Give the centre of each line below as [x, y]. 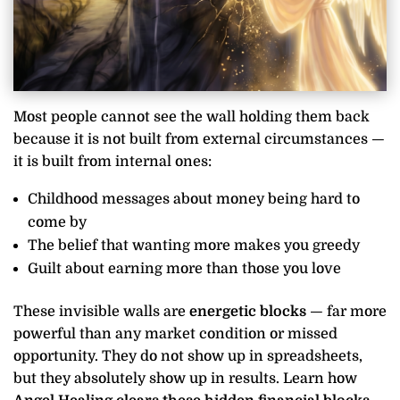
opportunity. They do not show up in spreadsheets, [188, 357]
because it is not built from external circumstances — [199, 140]
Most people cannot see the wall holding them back [192, 117]
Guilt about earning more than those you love [184, 269]
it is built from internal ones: [112, 162]
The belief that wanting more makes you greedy [194, 246]
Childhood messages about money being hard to [194, 200]
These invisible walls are [101, 312]
